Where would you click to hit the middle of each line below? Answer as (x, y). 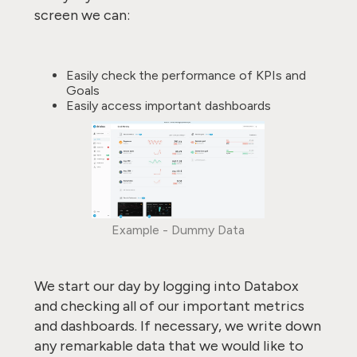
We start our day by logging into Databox (166, 286)
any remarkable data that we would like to (169, 346)
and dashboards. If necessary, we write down (177, 326)
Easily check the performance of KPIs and (186, 75)
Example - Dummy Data (178, 230)
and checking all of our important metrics (169, 306)
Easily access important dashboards (168, 106)
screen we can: (83, 15)
